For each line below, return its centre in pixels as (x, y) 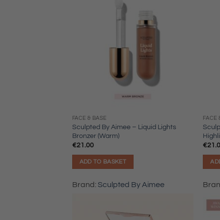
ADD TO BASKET (103, 162)
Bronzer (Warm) (96, 136)
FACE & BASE (89, 118)
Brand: (85, 185)
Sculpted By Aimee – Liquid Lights (124, 127)
